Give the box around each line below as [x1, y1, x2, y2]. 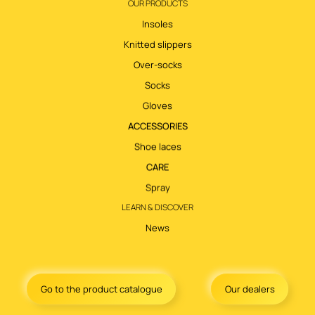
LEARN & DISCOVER [122, 202, 193, 214]
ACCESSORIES [127, 120, 188, 133]
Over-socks [133, 58, 182, 72]
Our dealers [224, 283, 275, 296]
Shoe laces [134, 140, 181, 153]
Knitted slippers [123, 38, 192, 51]
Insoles [142, 18, 173, 31]
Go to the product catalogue [40, 283, 162, 296]
